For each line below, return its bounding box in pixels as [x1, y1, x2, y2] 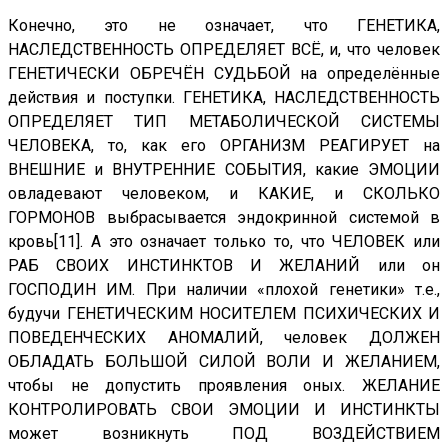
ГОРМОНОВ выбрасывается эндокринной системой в [8, 208, 440, 228]
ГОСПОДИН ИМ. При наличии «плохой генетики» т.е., [8, 280, 440, 300]
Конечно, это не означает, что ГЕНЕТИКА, [8, 16, 440, 36]
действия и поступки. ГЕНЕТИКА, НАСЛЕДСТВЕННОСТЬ [8, 88, 440, 108]
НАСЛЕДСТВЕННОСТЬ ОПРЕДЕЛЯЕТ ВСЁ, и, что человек [8, 40, 440, 60]
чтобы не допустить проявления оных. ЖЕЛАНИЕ [8, 376, 440, 396]
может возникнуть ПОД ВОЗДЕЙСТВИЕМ [8, 424, 440, 444]
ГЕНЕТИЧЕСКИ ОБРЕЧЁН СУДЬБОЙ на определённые [8, 64, 440, 84]
